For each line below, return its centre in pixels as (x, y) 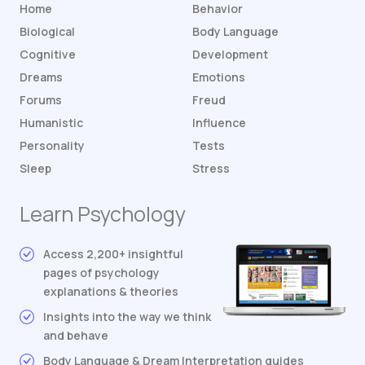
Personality (52, 146)
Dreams (41, 77)
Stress (211, 169)
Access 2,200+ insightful (113, 254)
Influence (219, 123)
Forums (41, 100)
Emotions (219, 77)
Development (230, 55)
